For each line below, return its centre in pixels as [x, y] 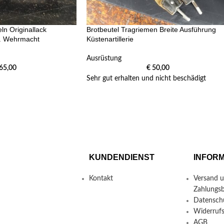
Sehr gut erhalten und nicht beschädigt [146, 79]
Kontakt [101, 178]
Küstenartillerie [110, 39]
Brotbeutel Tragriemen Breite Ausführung [151, 30]
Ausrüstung [104, 59]
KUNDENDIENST [121, 157]
